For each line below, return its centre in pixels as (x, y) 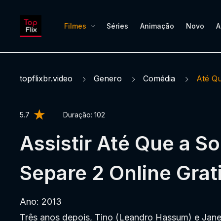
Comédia (159, 78)
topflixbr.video (46, 78)
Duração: (79, 115)
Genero (108, 78)
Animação (157, 26)
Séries (117, 26)
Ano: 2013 (41, 202)
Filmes (75, 26)
